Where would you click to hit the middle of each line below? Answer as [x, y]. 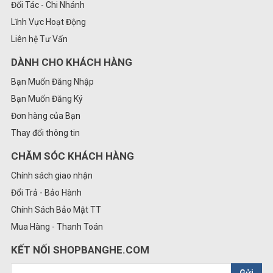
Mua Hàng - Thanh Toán [57, 226]
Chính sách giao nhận [52, 175]
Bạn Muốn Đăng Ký [47, 98]
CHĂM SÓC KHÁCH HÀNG [73, 156]
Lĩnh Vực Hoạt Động [48, 22]
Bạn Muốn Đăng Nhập [52, 81]
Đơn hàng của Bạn [46, 115]
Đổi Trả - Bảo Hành [46, 192]
